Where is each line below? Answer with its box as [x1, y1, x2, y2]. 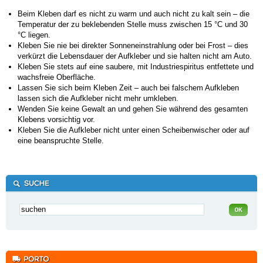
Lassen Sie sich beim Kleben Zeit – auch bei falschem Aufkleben [18, 83, 239, 92]
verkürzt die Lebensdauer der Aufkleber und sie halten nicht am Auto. [18, 51, 252, 60]
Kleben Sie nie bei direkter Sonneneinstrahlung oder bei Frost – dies [18, 41, 248, 50]
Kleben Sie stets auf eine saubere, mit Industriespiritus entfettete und [18, 62, 254, 71]
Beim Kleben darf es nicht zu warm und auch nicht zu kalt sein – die [18, 9, 249, 18]
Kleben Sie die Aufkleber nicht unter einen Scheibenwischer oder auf [18, 125, 249, 134]
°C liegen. [18, 30, 50, 39]
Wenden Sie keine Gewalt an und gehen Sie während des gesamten [18, 104, 248, 113]
